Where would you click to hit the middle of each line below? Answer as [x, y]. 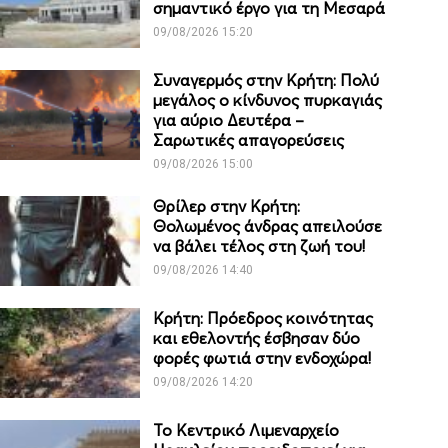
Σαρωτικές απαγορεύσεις [249, 140]
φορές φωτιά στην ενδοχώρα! [262, 358]
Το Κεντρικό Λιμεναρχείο [246, 430]
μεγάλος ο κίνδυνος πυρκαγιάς [268, 100]
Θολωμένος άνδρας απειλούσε [268, 226]
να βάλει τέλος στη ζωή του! [259, 246]
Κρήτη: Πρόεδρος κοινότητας [263, 318]
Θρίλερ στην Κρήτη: [227, 206]
